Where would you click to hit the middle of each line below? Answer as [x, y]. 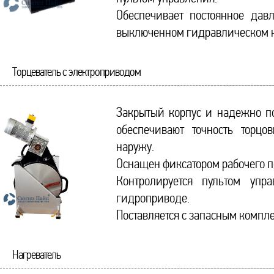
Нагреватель [36, 255]
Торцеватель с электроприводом [76, 72]
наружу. [135, 147]
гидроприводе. [153, 198]
